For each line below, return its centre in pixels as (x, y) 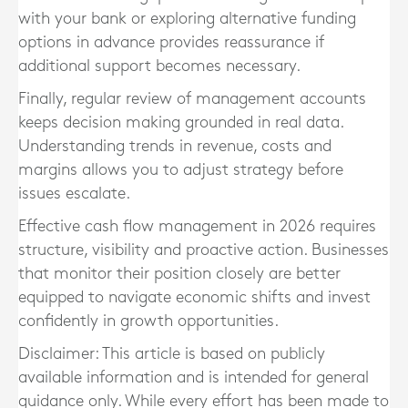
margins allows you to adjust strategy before (181, 170)
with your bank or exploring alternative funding (187, 19)
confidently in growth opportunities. (148, 321)
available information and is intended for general (194, 377)
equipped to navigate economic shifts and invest (194, 297)
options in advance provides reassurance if (171, 42)
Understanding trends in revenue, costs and (175, 146)
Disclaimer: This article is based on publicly (172, 354)
